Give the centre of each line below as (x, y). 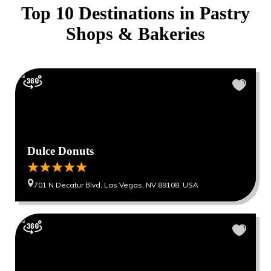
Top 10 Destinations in (110, 13)
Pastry (225, 13)
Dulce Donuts (60, 151)
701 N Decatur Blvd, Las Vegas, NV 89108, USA (116, 184)
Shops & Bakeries (135, 33)
